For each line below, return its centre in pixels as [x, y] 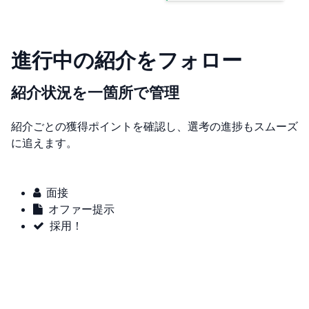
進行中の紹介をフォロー [127, 59]
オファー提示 [81, 209]
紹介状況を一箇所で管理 [95, 92]
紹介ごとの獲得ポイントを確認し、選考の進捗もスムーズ [154, 126]
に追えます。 [44, 142]
